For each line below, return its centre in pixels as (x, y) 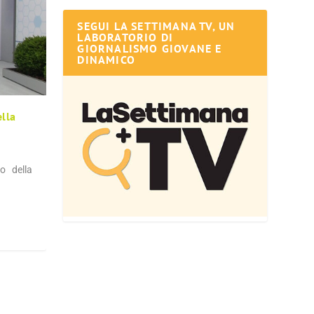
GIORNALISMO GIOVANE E (150, 48)
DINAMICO (106, 59)
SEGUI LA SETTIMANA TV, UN (156, 26)
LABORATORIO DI (125, 37)
